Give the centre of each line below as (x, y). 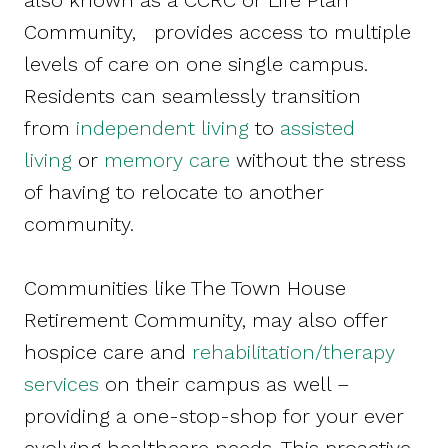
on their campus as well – (224, 384)
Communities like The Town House (185, 288)
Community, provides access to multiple (217, 32)
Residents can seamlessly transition (192, 96)
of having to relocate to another (174, 192)
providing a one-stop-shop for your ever (214, 416)
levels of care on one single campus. (196, 64)
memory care (167, 160)
